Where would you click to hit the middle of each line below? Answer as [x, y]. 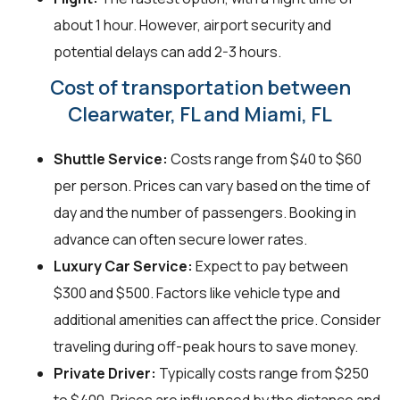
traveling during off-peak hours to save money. [206, 347]
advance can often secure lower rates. [180, 240]
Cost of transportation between [200, 88]
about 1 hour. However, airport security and [192, 25]
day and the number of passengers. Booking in [205, 213]
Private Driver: [105, 374]
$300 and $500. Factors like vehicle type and [197, 293]
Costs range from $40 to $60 [265, 159]
